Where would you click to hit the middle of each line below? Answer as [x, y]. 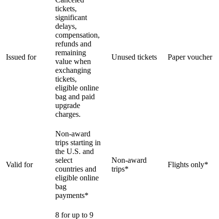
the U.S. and [75, 151]
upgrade [68, 105]
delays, [66, 26]
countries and [76, 169]
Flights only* [188, 164]
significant [71, 17]
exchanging [73, 70]
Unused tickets [134, 57]
